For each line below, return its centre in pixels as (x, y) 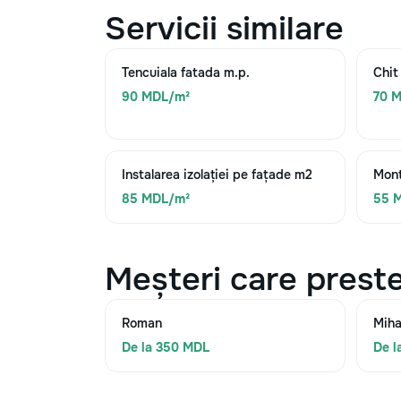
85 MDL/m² (156, 199)
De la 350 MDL (166, 347)
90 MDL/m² (156, 97)
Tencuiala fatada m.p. (186, 73)
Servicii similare (224, 29)
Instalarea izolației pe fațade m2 (217, 175)
